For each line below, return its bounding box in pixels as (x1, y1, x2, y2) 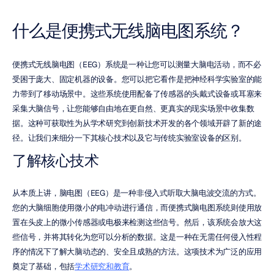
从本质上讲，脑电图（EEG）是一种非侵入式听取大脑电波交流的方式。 (12, 188, 261, 198)
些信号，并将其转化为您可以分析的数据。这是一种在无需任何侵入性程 (12, 232, 262, 242)
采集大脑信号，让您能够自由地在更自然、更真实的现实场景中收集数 (12, 103, 254, 114)
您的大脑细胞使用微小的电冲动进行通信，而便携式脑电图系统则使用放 (12, 202, 262, 213)
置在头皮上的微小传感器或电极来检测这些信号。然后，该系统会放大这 (12, 217, 262, 228)
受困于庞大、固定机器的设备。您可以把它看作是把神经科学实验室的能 (12, 74, 262, 84)
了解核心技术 (12, 151, 98, 170)
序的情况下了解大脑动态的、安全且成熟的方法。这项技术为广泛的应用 (12, 246, 262, 257)
